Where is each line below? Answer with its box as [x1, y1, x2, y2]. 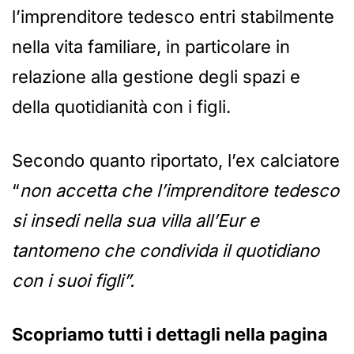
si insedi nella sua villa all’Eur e [12, 210, 259, 232]
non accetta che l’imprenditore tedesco [20, 180, 339, 201]
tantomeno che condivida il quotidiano [12, 240, 319, 262]
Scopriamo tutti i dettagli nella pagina [12, 324, 328, 345]
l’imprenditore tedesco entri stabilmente [12, 6, 334, 28]
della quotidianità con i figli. [12, 96, 231, 118]
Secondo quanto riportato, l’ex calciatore [12, 150, 340, 171]
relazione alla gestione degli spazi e [12, 66, 300, 88]
